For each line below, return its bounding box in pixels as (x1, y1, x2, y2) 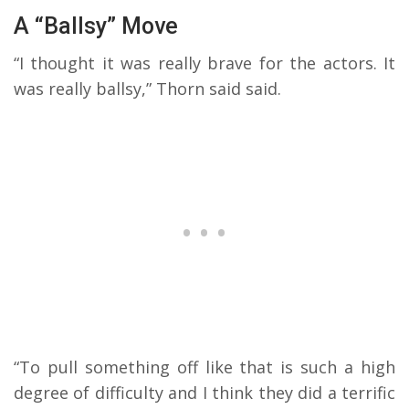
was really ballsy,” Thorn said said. (14, 78, 281, 100)
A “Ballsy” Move (14, 13, 178, 40)
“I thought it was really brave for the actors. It (14, 52, 395, 75)
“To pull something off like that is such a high (14, 356, 395, 379)
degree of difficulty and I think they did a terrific (14, 382, 395, 404)
